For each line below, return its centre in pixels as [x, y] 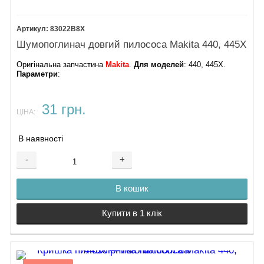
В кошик [132, 189]
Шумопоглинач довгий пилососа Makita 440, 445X [132, 45]
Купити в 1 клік [132, 213]
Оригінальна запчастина [61, 65]
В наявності [41, 139]
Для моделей [159, 65]
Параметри [37, 74]
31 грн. [64, 109]
